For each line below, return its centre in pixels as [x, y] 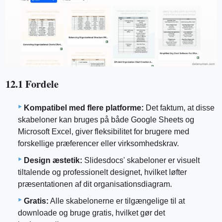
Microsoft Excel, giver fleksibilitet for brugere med [104, 131]
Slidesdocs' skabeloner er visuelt [141, 160]
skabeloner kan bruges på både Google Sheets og [106, 119]
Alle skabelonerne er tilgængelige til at [117, 201]
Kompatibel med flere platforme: [84, 108]
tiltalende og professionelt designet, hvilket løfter [102, 172]
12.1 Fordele [32, 83]
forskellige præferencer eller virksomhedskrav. [98, 143]
